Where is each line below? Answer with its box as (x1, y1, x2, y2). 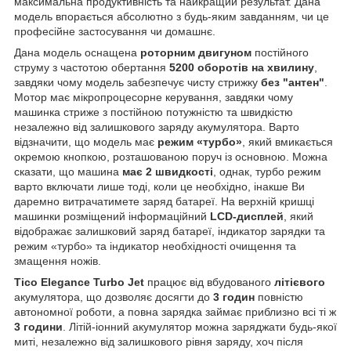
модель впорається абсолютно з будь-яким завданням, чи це (14, 9, 329, 23)
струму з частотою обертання (14, 60, 169, 74)
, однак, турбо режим (213, 165, 321, 178)
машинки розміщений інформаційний (14, 209, 210, 223)
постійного (255, 45, 309, 59)
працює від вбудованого (144, 275, 271, 288)
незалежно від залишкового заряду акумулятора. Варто (14, 120, 299, 133)
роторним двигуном (140, 45, 255, 59)
